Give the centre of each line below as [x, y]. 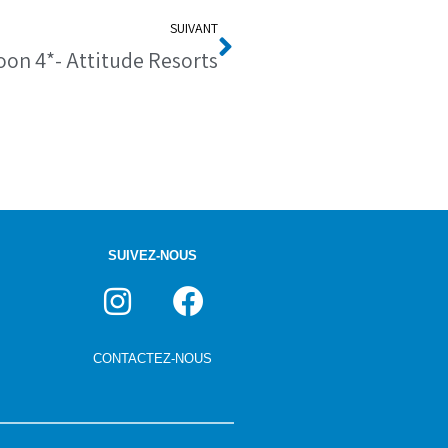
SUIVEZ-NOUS [153, 256]
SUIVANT [194, 28]
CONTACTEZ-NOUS [153, 358]
